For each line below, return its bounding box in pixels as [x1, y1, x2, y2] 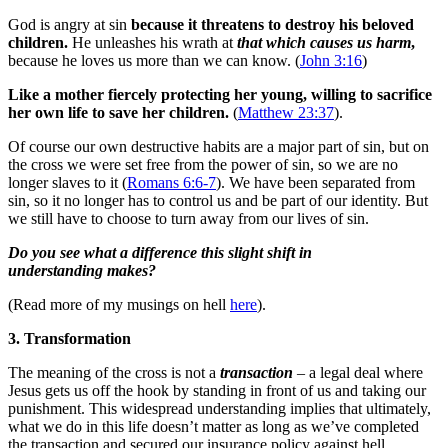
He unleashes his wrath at [68, 33, 237, 51]
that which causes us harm [237, 33, 411, 51]
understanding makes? [8, 261, 156, 279]
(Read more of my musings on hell [8, 295, 230, 313]
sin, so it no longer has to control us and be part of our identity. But [8, 191, 428, 209]
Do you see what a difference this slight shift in [8, 243, 312, 261]
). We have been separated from [216, 173, 415, 191]
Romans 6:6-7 [127, 173, 216, 191]
